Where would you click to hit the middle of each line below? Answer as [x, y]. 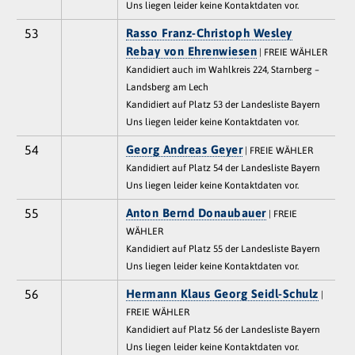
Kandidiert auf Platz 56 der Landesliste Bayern [223, 329]
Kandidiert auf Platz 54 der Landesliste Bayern [223, 168]
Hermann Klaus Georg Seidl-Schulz [222, 293]
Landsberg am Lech [167, 87]
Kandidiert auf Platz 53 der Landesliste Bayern [223, 104]
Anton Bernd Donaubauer [196, 212]
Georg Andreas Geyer [184, 149]
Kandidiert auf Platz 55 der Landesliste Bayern [223, 248]
